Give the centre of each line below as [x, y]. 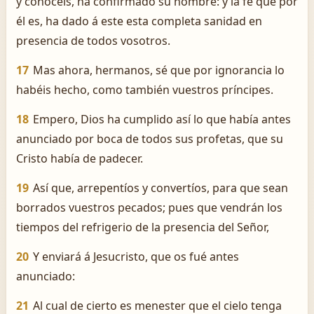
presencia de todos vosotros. [93, 41]
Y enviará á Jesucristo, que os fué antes [136, 257]
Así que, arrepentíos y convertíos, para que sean [161, 188]
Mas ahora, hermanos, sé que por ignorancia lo [159, 70]
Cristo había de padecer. [80, 158]
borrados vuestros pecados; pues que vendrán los [149, 207]
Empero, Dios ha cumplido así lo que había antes [162, 119]
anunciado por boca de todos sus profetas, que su [150, 139]
